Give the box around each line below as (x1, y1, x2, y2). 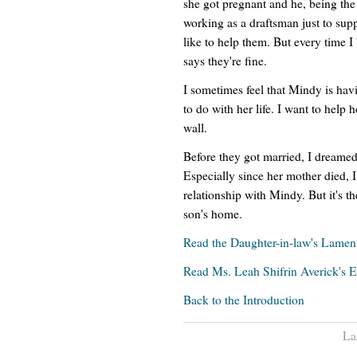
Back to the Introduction (183, 291, 304, 308)
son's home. (183, 205, 242, 222)
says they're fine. (183, 52, 267, 69)
